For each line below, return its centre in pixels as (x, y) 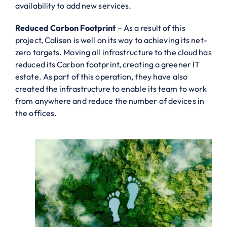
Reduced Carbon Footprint (66, 28)
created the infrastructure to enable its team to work (111, 88)
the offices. (36, 113)
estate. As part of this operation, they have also (101, 76)
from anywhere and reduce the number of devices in (110, 101)
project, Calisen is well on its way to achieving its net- (111, 40)
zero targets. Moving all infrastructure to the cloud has (113, 52)
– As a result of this (150, 28)
